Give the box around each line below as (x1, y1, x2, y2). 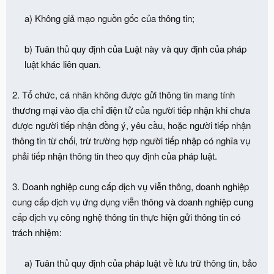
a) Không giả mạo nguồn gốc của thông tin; (24, 11, 194, 24)
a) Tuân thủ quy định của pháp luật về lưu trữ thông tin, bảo (24, 256, 257, 269)
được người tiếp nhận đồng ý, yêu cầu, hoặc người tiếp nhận (12, 118, 251, 131)
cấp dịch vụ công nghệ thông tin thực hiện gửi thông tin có (12, 210, 240, 223)
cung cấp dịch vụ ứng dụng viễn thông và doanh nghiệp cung (12, 194, 253, 208)
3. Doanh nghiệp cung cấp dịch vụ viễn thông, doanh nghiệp (12, 179, 249, 193)
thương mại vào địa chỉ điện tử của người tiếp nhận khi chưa (12, 103, 250, 116)
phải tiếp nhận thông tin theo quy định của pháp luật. (12, 149, 217, 162)
